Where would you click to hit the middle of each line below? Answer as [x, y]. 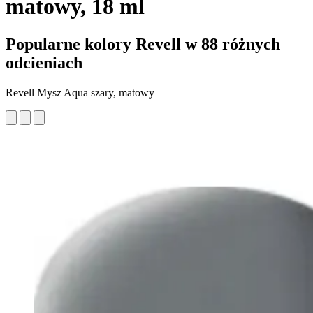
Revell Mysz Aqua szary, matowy [80, 92]
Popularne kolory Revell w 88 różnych [143, 44]
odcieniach [44, 63]
